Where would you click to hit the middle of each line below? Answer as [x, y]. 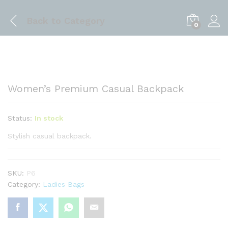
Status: [20, 118]
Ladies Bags [64, 184]
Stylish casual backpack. [50, 136]
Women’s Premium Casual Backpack [96, 89]
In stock [49, 118]
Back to [44, 20]
